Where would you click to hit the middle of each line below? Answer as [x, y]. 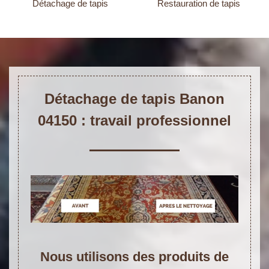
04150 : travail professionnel [134, 121]
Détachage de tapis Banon [134, 99]
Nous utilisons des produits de [134, 256]
